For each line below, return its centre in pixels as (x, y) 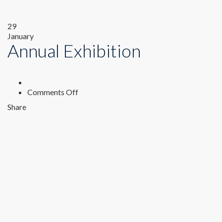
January (21, 36)
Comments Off (53, 92)
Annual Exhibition (74, 51)
